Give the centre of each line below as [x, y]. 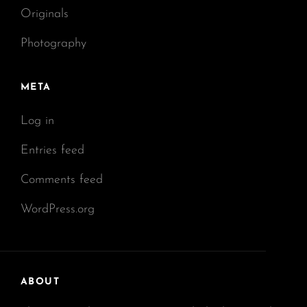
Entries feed [52, 150]
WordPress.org [58, 209]
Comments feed [62, 180]
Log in [37, 121]
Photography [53, 43]
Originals [45, 14]
